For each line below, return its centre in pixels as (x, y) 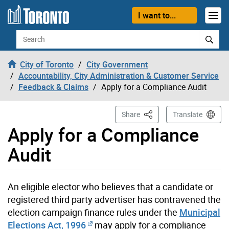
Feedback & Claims (53, 87)
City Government (117, 64)
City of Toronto (47, 64)
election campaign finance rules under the (94, 212)
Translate (188, 114)
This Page (158, 113)
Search (28, 35)
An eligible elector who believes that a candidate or (110, 186)
